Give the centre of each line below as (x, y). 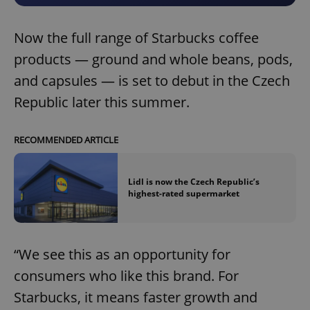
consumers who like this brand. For (126, 275)
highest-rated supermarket (184, 194)
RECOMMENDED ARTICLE (66, 140)
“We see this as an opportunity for (122, 254)
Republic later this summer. (102, 102)
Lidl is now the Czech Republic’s (194, 182)
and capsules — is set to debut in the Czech (152, 81)
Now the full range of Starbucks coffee (136, 38)
